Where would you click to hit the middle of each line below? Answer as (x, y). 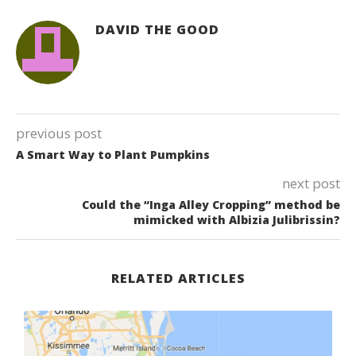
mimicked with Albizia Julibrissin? (237, 219)
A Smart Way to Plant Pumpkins (113, 154)
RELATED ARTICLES (178, 278)
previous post (59, 133)
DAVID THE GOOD (157, 29)
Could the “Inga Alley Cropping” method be (211, 204)
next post (311, 183)
